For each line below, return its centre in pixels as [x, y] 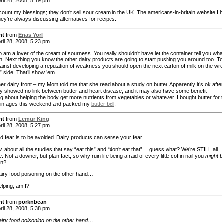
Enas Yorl [30, 34]
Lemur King [34, 119]
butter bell [103, 103]
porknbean [32, 201]
